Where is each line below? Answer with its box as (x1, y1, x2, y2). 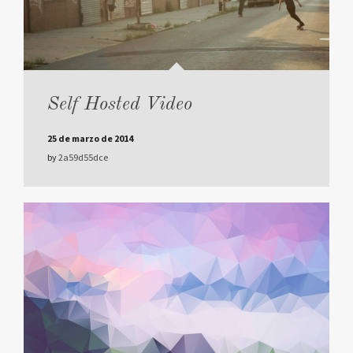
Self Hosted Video (47, 95, 192, 115)
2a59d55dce (58, 151, 108, 164)
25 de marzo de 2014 (47, 132, 133, 145)
